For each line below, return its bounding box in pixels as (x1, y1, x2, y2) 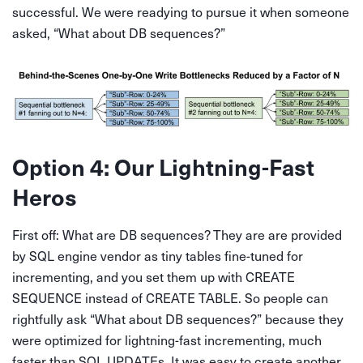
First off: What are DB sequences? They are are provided (12, 225, 342, 243)
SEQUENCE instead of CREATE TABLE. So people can (12, 288, 328, 306)
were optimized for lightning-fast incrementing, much (12, 331, 322, 348)
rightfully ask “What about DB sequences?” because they (12, 310, 344, 327)
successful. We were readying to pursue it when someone (12, 3, 349, 21)
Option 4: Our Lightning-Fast (12, 150, 314, 182)
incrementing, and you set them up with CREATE (12, 267, 295, 285)
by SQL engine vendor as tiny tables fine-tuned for (12, 246, 303, 264)
